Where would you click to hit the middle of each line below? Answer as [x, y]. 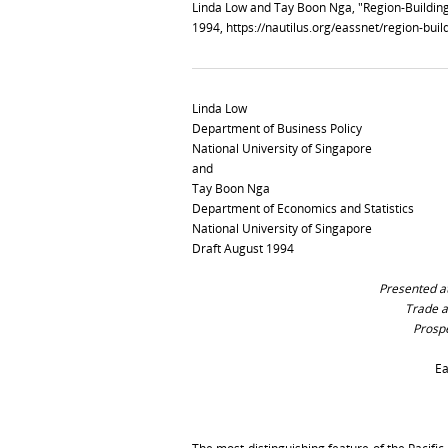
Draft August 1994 [243, 248]
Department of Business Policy [277, 128]
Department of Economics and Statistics [303, 208]
